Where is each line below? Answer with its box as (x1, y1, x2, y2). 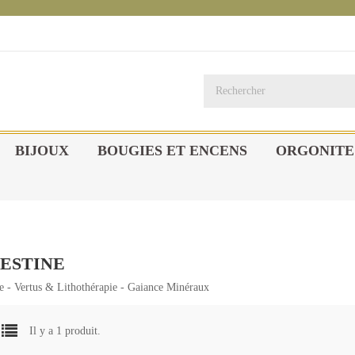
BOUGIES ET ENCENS (97, 143, 247, 158)
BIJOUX (15, 143, 69, 158)
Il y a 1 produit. (29, 324, 101, 337)
